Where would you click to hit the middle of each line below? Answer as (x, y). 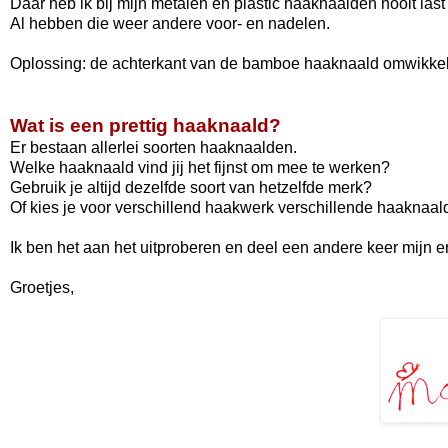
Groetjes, (42, 287)
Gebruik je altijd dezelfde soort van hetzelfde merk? (191, 187)
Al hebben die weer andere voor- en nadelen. (170, 23)
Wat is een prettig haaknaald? (145, 125)
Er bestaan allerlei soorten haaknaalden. (153, 147)
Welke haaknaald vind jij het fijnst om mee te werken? (200, 167)
